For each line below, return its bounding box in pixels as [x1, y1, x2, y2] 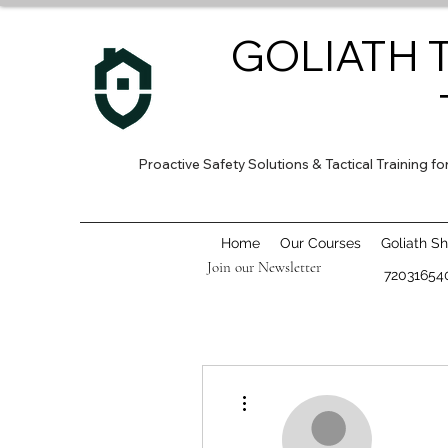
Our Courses [279, 235, 361, 251]
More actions [255, 384, 314, 395]
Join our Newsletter [207, 258, 321, 276]
